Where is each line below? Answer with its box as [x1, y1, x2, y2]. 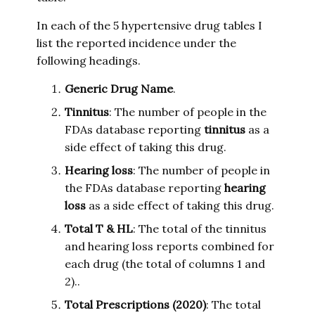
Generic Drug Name [65, 82, 174, 96]
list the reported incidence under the [37, 36, 237, 50]
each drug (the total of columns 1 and [65, 257, 266, 271]
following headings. [37, 53, 141, 67]
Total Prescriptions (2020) [65, 297, 207, 311]
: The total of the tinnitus [133, 221, 267, 236]
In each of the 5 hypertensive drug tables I [37, 18, 263, 32]
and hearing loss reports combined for [65, 239, 275, 253]
